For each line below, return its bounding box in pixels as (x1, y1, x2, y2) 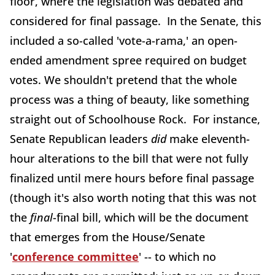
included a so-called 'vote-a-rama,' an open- (10, 33, 238, 48)
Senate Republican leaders (10, 131, 151, 146)
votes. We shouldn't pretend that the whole (10, 72, 237, 87)
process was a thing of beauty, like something (10, 92, 249, 107)
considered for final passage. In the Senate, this (10, 14, 261, 28)
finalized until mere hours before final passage (10, 171, 254, 185)
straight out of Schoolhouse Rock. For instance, (10, 112, 260, 126)
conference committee (12, 249, 139, 264)
